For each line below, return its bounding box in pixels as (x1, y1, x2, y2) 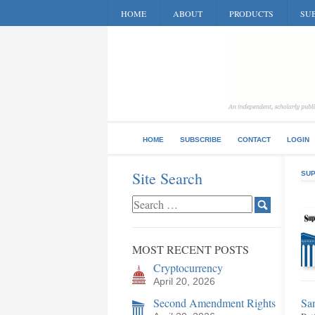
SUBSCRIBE (180, 136, 221, 143)
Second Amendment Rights (153, 295, 276, 310)
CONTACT (238, 136, 271, 143)
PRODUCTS (229, 8, 274, 19)
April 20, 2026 (153, 276, 215, 287)
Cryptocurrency (153, 260, 223, 275)
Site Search (132, 168, 202, 188)
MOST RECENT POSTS (132, 242, 249, 257)
